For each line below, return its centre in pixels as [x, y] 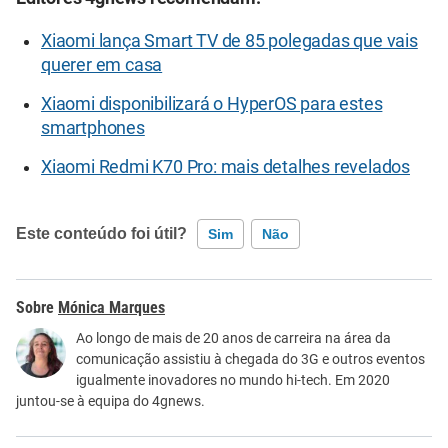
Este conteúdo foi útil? [101, 233]
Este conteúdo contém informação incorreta [179, 297]
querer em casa [102, 64]
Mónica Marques [111, 307]
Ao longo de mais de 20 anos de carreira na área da [233, 337]
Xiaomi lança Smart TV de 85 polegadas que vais [229, 40]
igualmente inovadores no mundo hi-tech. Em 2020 [233, 379]
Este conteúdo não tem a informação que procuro [196, 336]
